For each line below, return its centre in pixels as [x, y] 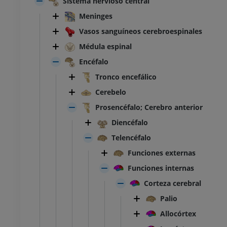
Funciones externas [162, 153]
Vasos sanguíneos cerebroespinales [141, 31]
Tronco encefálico [126, 77]
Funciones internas [161, 168]
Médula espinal [105, 47]
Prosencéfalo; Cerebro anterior [149, 107]
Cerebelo [111, 92]
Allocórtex [178, 214]
